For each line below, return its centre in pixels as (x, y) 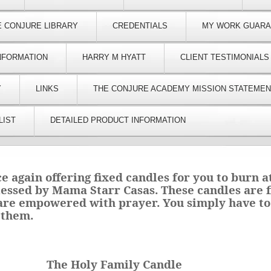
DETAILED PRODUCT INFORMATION (118, 120)
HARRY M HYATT (114, 57)
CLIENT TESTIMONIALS (225, 57)
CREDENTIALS (140, 26)
